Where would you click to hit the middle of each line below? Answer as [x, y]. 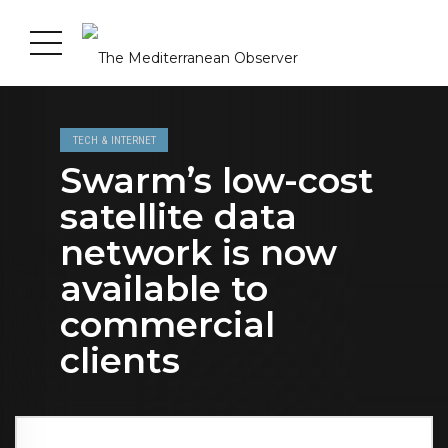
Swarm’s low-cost [217, 181]
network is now [198, 253]
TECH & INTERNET [114, 140]
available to [164, 289]
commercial [167, 325]
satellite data [178, 217]
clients [120, 361]
